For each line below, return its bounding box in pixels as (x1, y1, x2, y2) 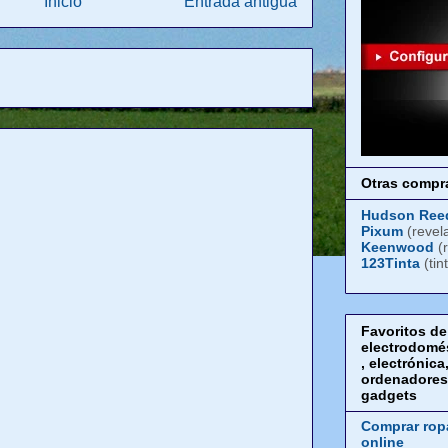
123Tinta (361, 254, 420, 271)
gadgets (361, 387, 417, 404)
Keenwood (361, 238, 434, 255)
